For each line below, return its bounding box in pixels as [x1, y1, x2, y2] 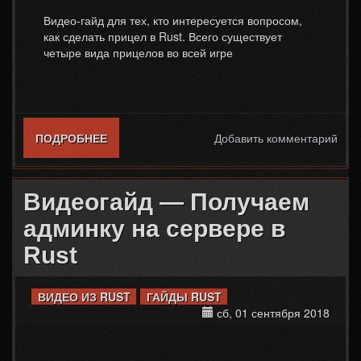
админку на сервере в [23, 215, 285, 242]
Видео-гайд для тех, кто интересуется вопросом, [44, 12, 302, 28]
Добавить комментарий [214, 130, 338, 146]
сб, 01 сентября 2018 [214, 305, 330, 321]
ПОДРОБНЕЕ [35, 130, 107, 146]
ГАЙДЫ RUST [146, 288, 222, 305]
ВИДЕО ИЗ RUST [37, 288, 131, 305]
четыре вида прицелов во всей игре [44, 44, 233, 60]
